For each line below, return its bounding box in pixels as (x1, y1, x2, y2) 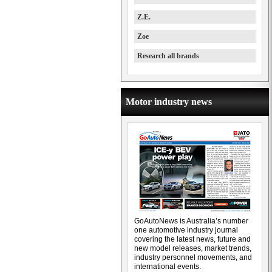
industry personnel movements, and (134, 253, 252, 262)
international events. (134, 262, 201, 271)
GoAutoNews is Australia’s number (134, 217, 248, 225)
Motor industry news (126, 97, 212, 107)
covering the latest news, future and (134, 235, 251, 243)
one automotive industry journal (134, 226, 238, 234)
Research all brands (137, 52, 199, 60)
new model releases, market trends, (134, 244, 251, 253)
